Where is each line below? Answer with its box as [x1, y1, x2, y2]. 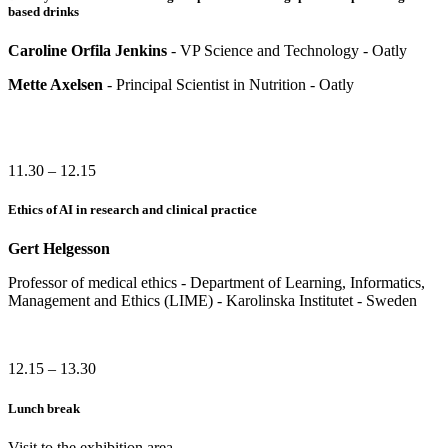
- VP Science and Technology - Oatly [167, 42, 407, 59]
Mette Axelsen [8, 76, 103, 93]
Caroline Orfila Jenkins [8, 42, 167, 59]
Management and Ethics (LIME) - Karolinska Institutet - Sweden [8, 292, 417, 310]
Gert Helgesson [8, 240, 110, 258]
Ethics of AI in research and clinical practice [8, 202, 257, 218]
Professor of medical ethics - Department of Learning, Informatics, [8, 274, 425, 292]
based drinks [8, 3, 79, 19]
